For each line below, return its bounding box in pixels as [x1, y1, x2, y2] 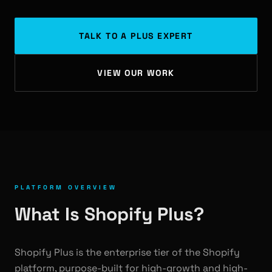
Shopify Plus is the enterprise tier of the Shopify [15, 246, 240, 259]
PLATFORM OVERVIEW [15, 183, 117, 191]
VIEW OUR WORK [97, 67, 175, 78]
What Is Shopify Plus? [15, 202, 204, 226]
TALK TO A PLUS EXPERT [79, 30, 193, 41]
